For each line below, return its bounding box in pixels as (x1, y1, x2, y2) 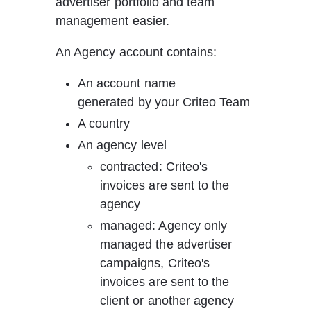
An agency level (78, 138, 167, 152)
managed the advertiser (100, 237, 236, 251)
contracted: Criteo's (100, 160, 212, 174)
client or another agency (100, 294, 235, 308)
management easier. (56, 14, 173, 28)
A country (78, 117, 131, 131)
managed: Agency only (100, 219, 231, 233)
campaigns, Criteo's (100, 256, 214, 270)
